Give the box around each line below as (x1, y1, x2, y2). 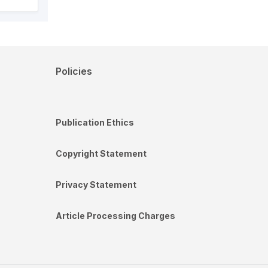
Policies (56, 65, 92, 77)
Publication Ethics (56, 117, 134, 127)
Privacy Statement (56, 179, 136, 190)
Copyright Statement (56, 148, 147, 159)
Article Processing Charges (56, 211, 175, 221)
